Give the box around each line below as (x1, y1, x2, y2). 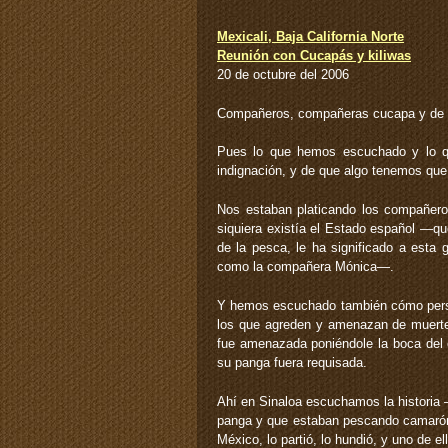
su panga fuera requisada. (217, 355, 367, 371)
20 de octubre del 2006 (217, 66, 349, 82)
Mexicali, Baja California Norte (217, 28, 404, 44)
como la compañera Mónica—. (217, 259, 394, 275)
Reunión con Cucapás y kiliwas (217, 47, 411, 63)
